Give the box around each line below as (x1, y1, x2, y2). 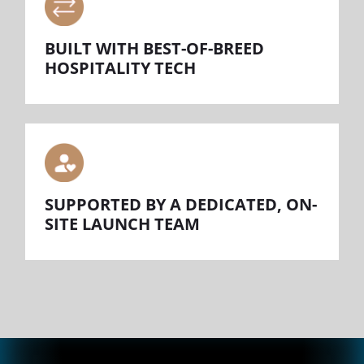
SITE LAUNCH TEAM (44, 213, 200, 236)
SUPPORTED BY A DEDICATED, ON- (44, 193, 317, 216)
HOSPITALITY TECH (44, 57, 196, 80)
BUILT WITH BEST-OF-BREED (44, 37, 264, 60)
